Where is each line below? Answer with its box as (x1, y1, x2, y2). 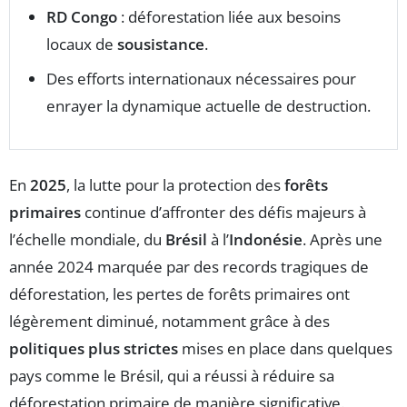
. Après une (303, 229, 382, 250)
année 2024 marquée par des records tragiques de (9, 256, 369, 277)
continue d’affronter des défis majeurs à (81, 202, 366, 223)
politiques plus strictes (9, 338, 178, 359)
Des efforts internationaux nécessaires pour (46, 68, 356, 89)
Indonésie (229, 229, 303, 250)
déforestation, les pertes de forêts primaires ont (9, 283, 350, 304)
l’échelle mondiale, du (9, 229, 165, 250)
